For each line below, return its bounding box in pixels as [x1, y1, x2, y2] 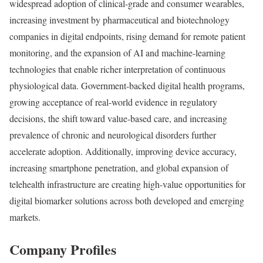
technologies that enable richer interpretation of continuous [9, 62, 225, 75]
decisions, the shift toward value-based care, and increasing [9, 112, 227, 124]
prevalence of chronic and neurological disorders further [9, 128, 216, 141]
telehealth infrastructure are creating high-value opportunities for [9, 177, 245, 190]
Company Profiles [9, 238, 116, 259]
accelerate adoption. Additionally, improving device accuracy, [9, 144, 237, 157]
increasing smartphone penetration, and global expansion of [9, 161, 228, 174]
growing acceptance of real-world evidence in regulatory [9, 95, 217, 108]
